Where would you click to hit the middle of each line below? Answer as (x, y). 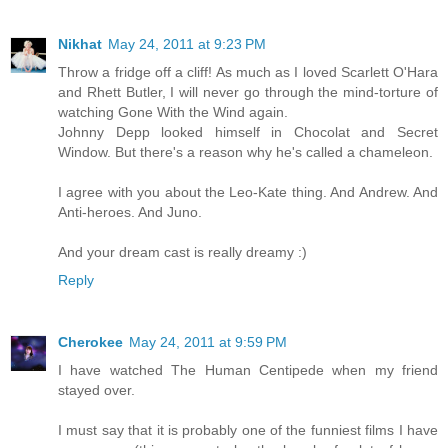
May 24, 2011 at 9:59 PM (208, 342)
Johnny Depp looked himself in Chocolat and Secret (248, 132)
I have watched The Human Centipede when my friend (248, 370)
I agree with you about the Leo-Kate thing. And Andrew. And (248, 192)
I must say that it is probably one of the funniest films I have (248, 430)
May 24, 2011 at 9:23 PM (187, 44)
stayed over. (96, 390)
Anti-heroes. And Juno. (130, 212)
